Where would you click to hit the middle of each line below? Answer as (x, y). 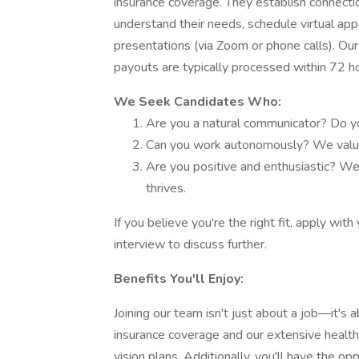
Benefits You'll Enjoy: (179, 279)
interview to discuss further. (190, 244)
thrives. (166, 188)
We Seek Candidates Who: (198, 102)
